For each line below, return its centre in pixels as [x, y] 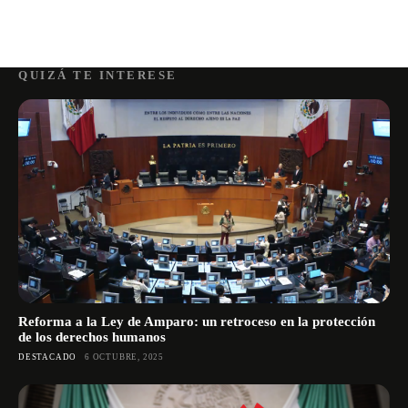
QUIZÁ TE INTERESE [98, 76]
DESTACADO [48, 357]
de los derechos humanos [92, 337]
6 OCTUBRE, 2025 [125, 357]
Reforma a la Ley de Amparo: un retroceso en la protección [197, 322]
